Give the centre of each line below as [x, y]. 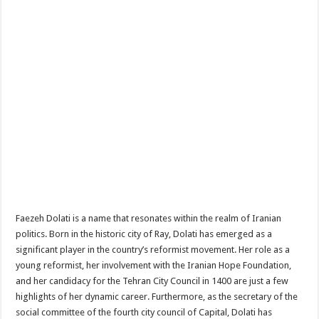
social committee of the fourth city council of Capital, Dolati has [144, 312]
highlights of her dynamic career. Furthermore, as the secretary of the [157, 296]
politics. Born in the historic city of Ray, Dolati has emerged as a [144, 234]
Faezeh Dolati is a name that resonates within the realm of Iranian [149, 218]
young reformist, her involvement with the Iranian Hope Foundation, [154, 265]
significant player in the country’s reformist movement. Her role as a [153, 249]
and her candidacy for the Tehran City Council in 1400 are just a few [152, 281]
